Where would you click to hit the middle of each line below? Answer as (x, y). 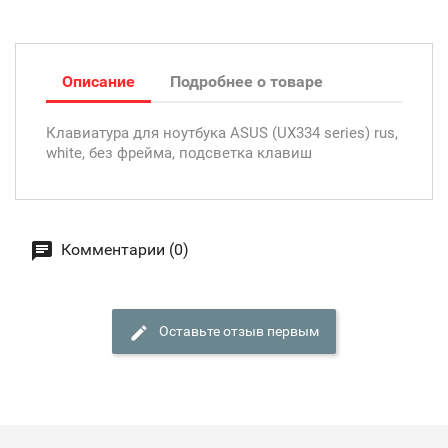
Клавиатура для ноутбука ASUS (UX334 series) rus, (222, 132)
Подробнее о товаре (247, 81)
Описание (98, 81)
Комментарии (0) (123, 249)
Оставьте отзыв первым (237, 331)
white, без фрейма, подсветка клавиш (179, 152)
